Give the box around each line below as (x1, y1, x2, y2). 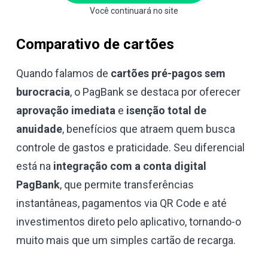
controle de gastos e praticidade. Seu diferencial (16, 141, 245, 154)
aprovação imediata (16, 104, 115, 117)
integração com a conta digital (53, 160, 206, 173)
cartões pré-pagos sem (111, 67, 226, 80)
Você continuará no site (90, 5, 178, 16)
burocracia (16, 86, 70, 99)
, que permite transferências (60, 178, 194, 191)
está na (16, 160, 53, 173)
